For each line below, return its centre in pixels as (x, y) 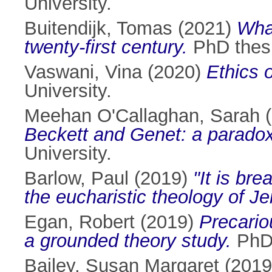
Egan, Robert (80, 222)
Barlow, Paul (76, 178)
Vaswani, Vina (83, 72)
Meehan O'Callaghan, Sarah (142, 116)
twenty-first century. (106, 47)
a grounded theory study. (128, 241)
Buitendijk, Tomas (98, 29)
